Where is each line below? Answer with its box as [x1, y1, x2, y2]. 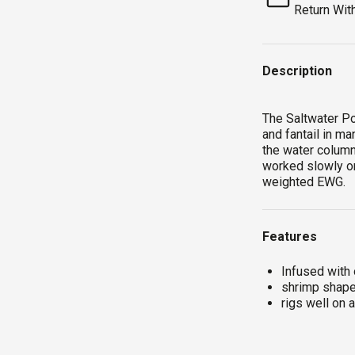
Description [262, 63, 333, 79]
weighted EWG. [262, 174, 346, 190]
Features [262, 229, 318, 245]
